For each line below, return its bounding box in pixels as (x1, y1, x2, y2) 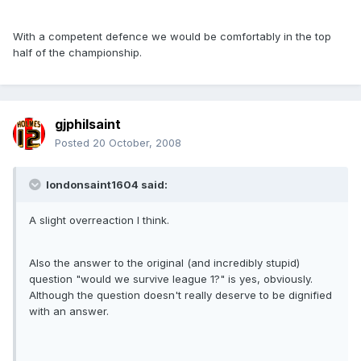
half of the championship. (13, 46, 142, 60)
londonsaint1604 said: (44, 178, 168, 192)
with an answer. (29, 305, 109, 318)
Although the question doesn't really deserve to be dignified (29, 288, 332, 302)
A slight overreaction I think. (29, 214, 169, 227)
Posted (55, 136, 93, 150)
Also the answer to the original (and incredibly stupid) (29, 256, 300, 270)
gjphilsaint (55, 116, 121, 133)
